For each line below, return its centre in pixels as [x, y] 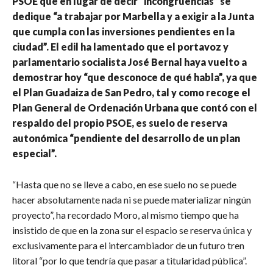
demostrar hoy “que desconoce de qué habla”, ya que [135, 77]
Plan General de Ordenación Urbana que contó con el [135, 107]
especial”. [34, 153]
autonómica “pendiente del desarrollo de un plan [126, 138]
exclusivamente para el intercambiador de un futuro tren [128, 245]
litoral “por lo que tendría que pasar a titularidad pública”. [129, 260]
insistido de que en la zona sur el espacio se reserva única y [132, 230]
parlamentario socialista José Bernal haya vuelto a [129, 62]
